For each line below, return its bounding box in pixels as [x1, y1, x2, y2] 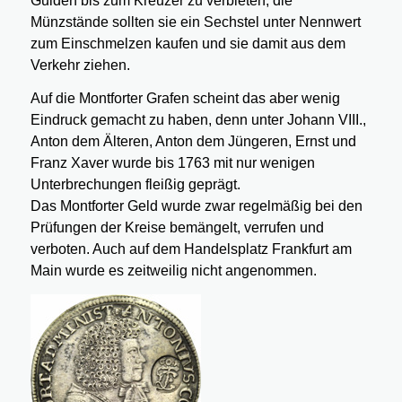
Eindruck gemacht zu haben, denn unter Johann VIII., [30, 112, 366, 128]
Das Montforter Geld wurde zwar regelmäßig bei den [30, 198, 363, 214]
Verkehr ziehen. [30, 57, 130, 73]
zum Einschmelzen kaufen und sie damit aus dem [30, 35, 345, 51]
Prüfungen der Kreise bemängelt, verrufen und [30, 220, 324, 236]
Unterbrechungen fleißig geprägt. [30, 177, 240, 193]
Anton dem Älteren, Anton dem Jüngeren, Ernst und [30, 134, 356, 150]
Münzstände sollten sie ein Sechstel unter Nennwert [30, 13, 361, 30]
